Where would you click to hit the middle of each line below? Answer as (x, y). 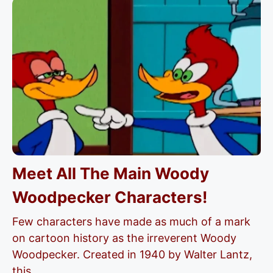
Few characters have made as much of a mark (131, 222)
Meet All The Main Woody (111, 173)
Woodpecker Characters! (110, 197)
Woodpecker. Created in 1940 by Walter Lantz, (132, 254)
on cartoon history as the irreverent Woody (124, 238)
